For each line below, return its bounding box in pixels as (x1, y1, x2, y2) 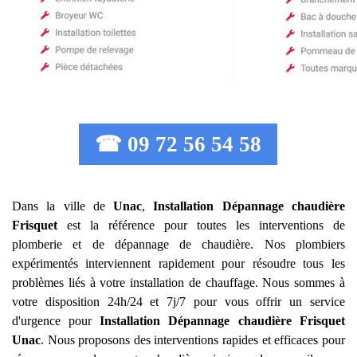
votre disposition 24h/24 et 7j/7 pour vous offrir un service (12, 295, 345, 308)
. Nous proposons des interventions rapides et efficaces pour (41, 333, 345, 347)
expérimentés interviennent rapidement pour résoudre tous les (12, 257, 345, 270)
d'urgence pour (12, 314, 100, 328)
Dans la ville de (12, 199, 113, 213)
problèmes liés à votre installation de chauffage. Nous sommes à (12, 276, 345, 289)
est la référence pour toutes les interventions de (57, 218, 345, 232)
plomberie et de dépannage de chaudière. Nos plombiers (12, 237, 345, 251)
